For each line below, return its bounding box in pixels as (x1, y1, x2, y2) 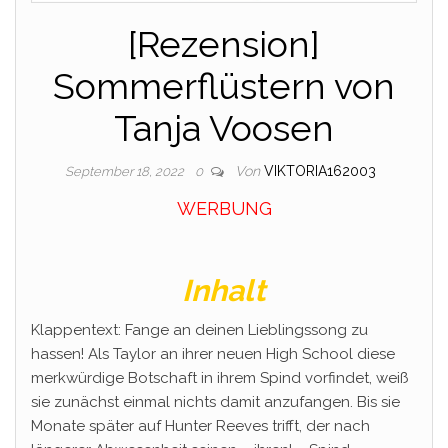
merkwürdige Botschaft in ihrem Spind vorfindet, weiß (31, 369, 409, 388)
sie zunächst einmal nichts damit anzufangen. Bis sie (31, 393, 400, 412)
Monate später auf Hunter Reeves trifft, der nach (31, 417, 370, 436)
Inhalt (182, 273, 266, 309)
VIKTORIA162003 (263, 163, 376, 180)
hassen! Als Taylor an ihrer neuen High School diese (31, 345, 395, 364)
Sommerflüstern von (53, 65, 395, 108)
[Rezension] (128, 23, 320, 66)
